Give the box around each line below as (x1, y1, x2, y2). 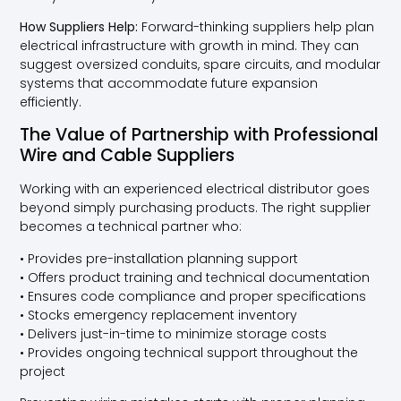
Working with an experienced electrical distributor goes (20, 180, 371, 199)
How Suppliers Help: (20, 17, 139, 36)
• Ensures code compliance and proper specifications (20, 286, 367, 305)
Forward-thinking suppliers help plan (138, 17, 375, 36)
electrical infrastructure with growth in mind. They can (20, 36, 360, 55)
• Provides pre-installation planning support (20, 249, 299, 268)
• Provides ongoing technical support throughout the (20, 343, 359, 362)
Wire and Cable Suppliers (20, 143, 235, 168)
